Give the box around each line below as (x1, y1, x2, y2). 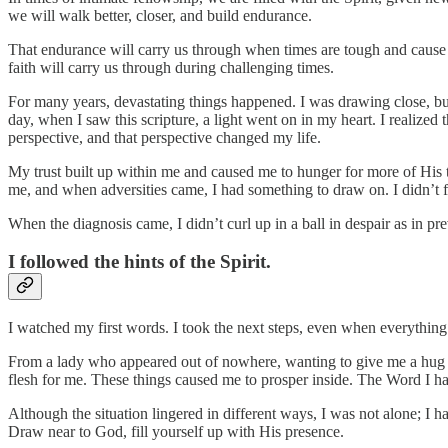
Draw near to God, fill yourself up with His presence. (8, 423, 344, 441)
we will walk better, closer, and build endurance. (8, 6, 312, 24)
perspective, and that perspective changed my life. (8, 128, 321, 146)
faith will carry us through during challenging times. (8, 58, 334, 76)
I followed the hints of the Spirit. (8, 251, 271, 273)
